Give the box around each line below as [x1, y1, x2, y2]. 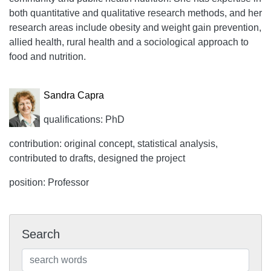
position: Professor [9, 177, 89, 188]
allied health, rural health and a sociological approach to [9, 37, 249, 47]
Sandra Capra [44, 90, 105, 100]
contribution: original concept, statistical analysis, [9, 139, 218, 149]
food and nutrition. [9, 51, 86, 62]
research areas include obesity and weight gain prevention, [9, 22, 261, 33]
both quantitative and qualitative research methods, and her [9, 8, 262, 18]
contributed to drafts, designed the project [9, 153, 185, 163]
